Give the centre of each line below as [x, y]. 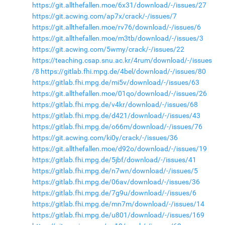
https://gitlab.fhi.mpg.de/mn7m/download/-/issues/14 [118, 204]
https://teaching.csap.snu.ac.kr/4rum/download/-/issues [122, 60]
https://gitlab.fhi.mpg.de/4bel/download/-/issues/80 [123, 71]
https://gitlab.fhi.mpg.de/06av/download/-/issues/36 [116, 182]
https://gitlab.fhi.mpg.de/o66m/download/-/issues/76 [117, 127]
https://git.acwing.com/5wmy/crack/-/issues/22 [108, 49]
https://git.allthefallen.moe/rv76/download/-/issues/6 [116, 27]
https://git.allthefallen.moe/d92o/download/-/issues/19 [119, 149]
